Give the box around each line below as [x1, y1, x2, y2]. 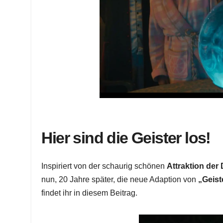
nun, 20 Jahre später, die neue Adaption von [41, 175, 199, 184]
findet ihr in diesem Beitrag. [41, 188, 138, 197]
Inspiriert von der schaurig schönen [41, 161, 167, 170]
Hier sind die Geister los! [41, 128, 211, 147]
